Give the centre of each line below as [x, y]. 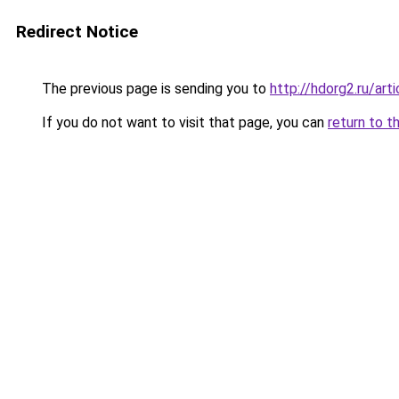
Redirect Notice [77, 32]
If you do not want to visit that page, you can [183, 122]
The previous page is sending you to [154, 89]
